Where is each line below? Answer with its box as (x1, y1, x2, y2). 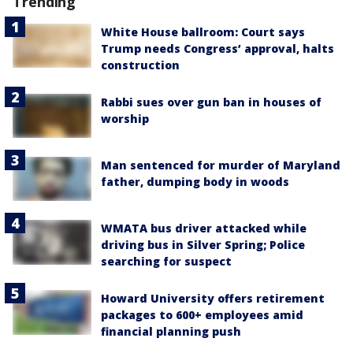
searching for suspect (101, 254, 232, 269)
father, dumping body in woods (101, 174, 289, 190)
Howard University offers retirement (101, 291, 325, 307)
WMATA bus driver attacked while (101, 221, 307, 236)
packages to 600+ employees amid (101, 307, 303, 323)
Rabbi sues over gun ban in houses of (101, 95, 321, 110)
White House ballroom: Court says (101, 24, 305, 39)
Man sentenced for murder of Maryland (101, 158, 340, 173)
